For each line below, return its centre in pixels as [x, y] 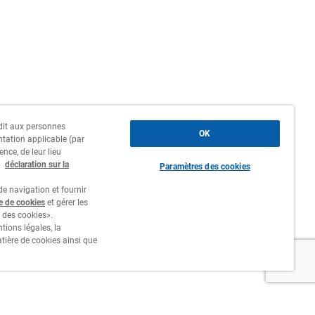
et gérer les [66, 202]
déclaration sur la [37, 165]
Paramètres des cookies [205, 167]
